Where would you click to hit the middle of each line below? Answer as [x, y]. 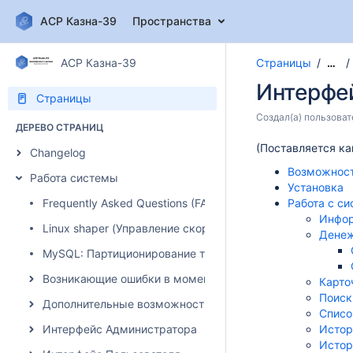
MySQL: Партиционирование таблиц [140, 253]
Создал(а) [280, 117]
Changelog [58, 152]
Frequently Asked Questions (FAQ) [131, 203]
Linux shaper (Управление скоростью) [144, 228]
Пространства [172, 21]
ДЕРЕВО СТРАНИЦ [59, 127]
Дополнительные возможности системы [152, 304]
